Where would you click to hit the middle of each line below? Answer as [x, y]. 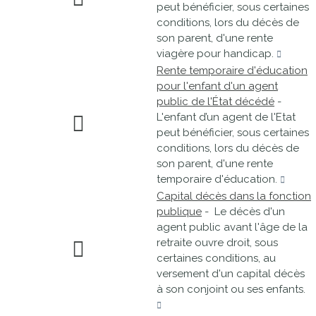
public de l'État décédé [215, 102]
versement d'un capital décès [231, 274]
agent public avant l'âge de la [232, 227]
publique [179, 212]
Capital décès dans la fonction [234, 196]
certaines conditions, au [216, 258]
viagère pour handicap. [217, 54]
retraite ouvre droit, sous [217, 243]
